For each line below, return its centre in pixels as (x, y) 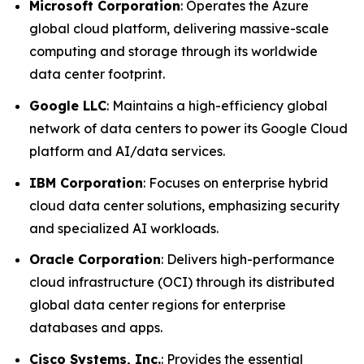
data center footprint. (97, 74)
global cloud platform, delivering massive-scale (179, 29)
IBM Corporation (86, 182)
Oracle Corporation (95, 260)
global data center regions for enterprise (158, 305)
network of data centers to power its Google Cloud (188, 129)
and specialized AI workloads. (124, 228)
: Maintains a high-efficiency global (217, 106)
